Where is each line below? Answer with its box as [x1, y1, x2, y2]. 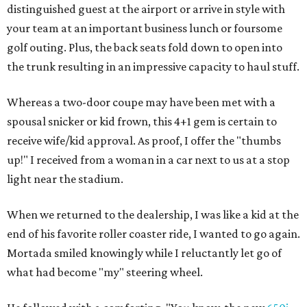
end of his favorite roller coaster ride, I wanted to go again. [7, 227, 300, 241]
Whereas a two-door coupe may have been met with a [7, 95, 275, 109]
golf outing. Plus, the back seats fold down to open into [7, 40, 282, 54]
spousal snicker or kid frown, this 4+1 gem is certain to [7, 114, 277, 128]
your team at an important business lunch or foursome [7, 21, 282, 35]
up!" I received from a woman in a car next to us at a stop [7, 153, 290, 167]
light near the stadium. [7, 172, 123, 186]
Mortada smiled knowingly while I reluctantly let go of [7, 246, 282, 260]
